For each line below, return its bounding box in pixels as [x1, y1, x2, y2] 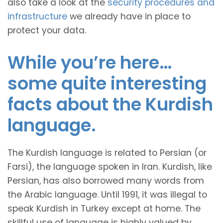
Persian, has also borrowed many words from [7, 174, 204, 187]
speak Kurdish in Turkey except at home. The [7, 202, 201, 215]
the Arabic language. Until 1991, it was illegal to [7, 188, 207, 201]
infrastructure [7, 10, 67, 22]
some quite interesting [7, 71, 207, 96]
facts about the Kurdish [7, 92, 213, 116]
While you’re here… [7, 50, 172, 75]
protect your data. [7, 24, 86, 36]
